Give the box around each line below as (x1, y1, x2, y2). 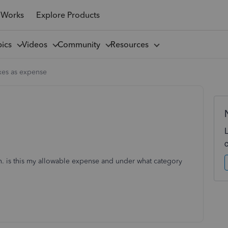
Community (57, 39, 104, 49)
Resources (110, 39, 153, 49)
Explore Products (36, 10, 100, 20)
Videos (21, 39, 51, 49)
